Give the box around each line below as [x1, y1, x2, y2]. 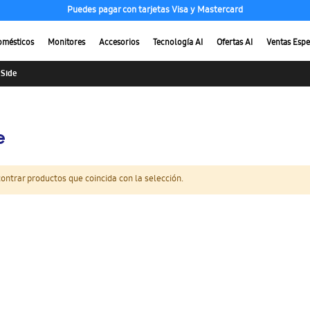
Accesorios [99, 36, 139, 50]
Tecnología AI [153, 36, 203, 50]
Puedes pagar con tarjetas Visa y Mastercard [67, 3, 243, 18]
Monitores [48, 36, 85, 50]
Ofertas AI [217, 36, 253, 50]
